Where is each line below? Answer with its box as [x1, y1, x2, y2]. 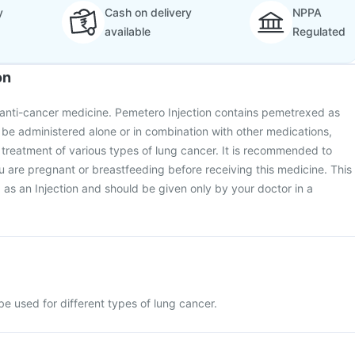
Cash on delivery [104, 6, 192, 19]
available [104, 25, 151, 38]
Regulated [292, 25, 345, 38]
